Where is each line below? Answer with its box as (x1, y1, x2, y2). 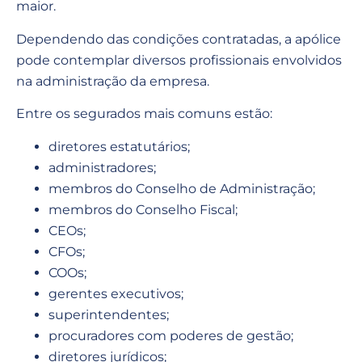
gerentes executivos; (48, 285, 183, 301)
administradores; (48, 159, 156, 175)
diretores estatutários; (48, 138, 190, 154)
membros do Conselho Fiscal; (48, 201, 238, 217)
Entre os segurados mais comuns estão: (16, 106, 272, 122)
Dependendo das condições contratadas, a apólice (16, 31, 341, 47)
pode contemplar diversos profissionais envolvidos (16, 52, 342, 68)
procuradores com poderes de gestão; (48, 327, 293, 343)
